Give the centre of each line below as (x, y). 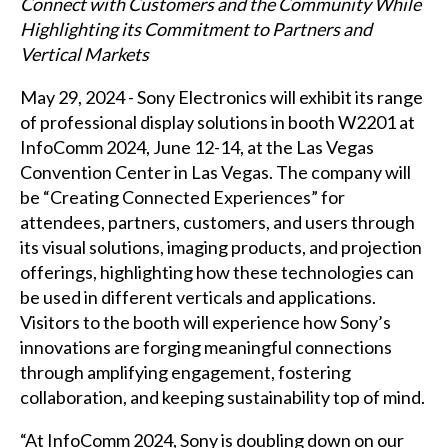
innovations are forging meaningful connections (205, 346)
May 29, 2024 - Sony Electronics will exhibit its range (221, 96)
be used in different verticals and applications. (197, 296)
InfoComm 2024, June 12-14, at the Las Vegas (196, 146)
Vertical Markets (84, 53)
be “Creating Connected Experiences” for (182, 196)
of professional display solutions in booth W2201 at (217, 121)
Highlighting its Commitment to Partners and (195, 28)
